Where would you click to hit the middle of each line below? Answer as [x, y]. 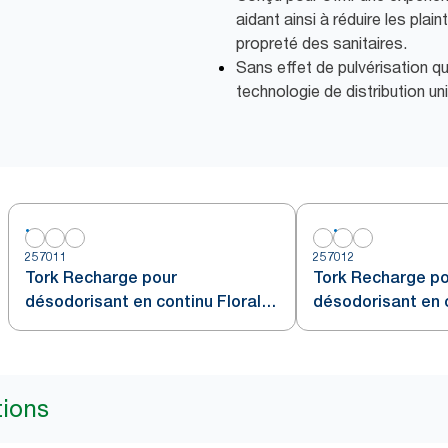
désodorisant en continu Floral [143, 302]
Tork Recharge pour [101, 278]
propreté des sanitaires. [321, 43]
